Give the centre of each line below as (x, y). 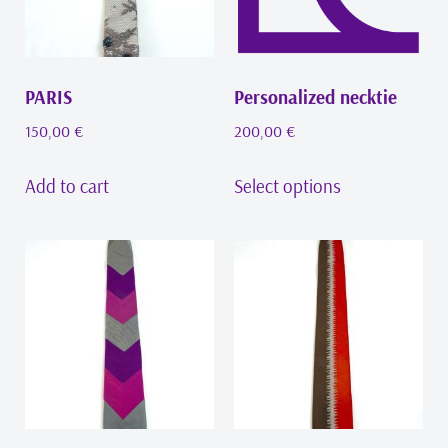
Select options (287, 186)
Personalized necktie (315, 96)
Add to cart (67, 186)
